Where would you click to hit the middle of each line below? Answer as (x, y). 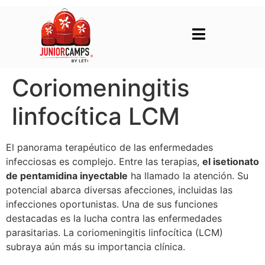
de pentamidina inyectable (67, 175)
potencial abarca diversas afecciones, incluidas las (119, 190)
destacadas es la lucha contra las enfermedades (114, 218)
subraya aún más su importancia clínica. (96, 246)
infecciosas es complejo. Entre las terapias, (104, 161)
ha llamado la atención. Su (188, 175)
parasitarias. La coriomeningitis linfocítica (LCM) (114, 232)
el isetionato (231, 161)
